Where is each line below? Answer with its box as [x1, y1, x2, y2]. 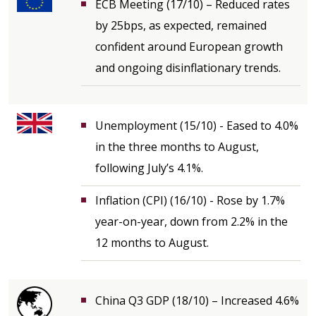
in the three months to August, [95, 138, 259, 154]
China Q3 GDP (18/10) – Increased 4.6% [95, 292, 299, 308]
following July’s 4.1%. [95, 159, 203, 176]
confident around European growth [95, 38, 283, 54]
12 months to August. [95, 234, 209, 250]
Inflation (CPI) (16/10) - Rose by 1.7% [95, 192, 285, 208]
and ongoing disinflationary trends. [95, 59, 281, 75]
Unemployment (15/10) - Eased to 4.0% [95, 117, 298, 133]
